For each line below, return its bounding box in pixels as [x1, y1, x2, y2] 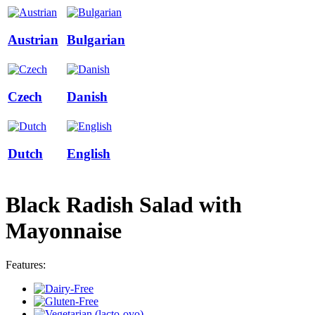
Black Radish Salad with [6, 191, 242, 217]
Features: [6, 259, 46, 271]
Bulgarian [67, 32, 125, 48]
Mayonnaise [6, 217, 122, 243]
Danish [67, 89, 108, 105]
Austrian [8, 32, 58, 48]
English [67, 146, 110, 162]
